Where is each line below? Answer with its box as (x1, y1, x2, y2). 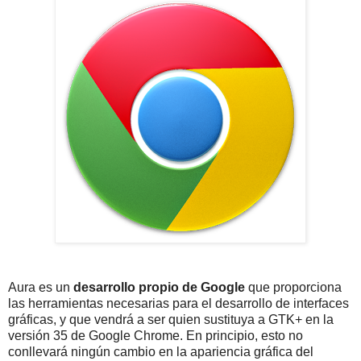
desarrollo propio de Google (70, 280, 245, 294)
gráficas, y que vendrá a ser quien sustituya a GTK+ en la (8, 312, 334, 326)
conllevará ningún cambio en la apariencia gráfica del (8, 344, 313, 359)
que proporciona (245, 280, 342, 294)
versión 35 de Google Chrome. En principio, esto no (8, 328, 303, 342)
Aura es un (8, 280, 70, 294)
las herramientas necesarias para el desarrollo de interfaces (8, 296, 349, 310)
